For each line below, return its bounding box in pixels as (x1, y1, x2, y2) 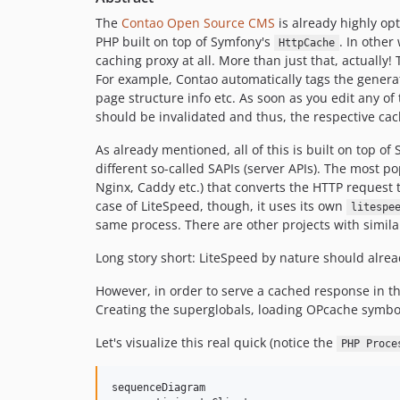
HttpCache (278, 37, 335, 49)
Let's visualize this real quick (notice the (96, 334, 337, 351)
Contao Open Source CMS (121, 14, 275, 31)
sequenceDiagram (112, 381, 205, 394)
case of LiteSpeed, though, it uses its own (96, 197, 346, 214)
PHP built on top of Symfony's (96, 33, 274, 50)
